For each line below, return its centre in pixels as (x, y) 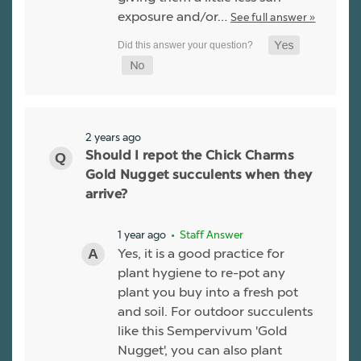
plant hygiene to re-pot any (201, 273)
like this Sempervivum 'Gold (202, 331)
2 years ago (113, 137)
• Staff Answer (206, 235)
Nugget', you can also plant (200, 351)
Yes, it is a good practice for (201, 254)
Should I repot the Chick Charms (190, 157)
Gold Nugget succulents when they (199, 176)
